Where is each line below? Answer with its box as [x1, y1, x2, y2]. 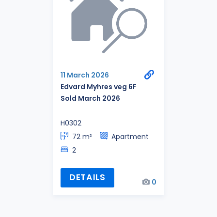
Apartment [111, 131, 149, 141]
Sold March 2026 [61, 93, 120, 104]
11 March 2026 [61, 70, 109, 80]
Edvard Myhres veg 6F [61, 82, 137, 92]
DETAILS [69, 171, 106, 184]
